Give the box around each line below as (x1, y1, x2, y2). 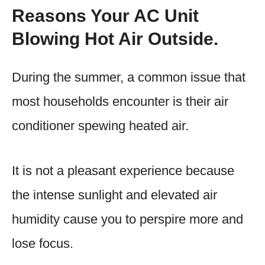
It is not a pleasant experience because (12, 163, 234, 178)
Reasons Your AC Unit (12, 5, 199, 25)
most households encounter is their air (12, 93, 228, 109)
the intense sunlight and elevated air (12, 187, 217, 202)
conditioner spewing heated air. (12, 118, 189, 133)
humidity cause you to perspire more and (12, 211, 243, 227)
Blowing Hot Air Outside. (12, 28, 218, 49)
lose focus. (12, 235, 73, 251)
